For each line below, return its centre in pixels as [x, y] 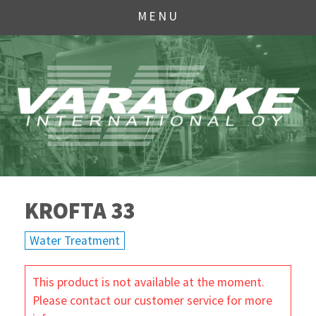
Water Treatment [74, 241]
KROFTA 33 [79, 211]
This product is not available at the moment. [148, 282]
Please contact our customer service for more [152, 300]
